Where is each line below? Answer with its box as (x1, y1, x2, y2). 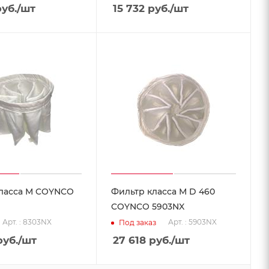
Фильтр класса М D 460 (111, 186, 216, 198)
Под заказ (119, 217, 157, 227)
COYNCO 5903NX (111, 201, 185, 213)
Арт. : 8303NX (2, 217, 52, 227)
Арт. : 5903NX (168, 217, 217, 227)
